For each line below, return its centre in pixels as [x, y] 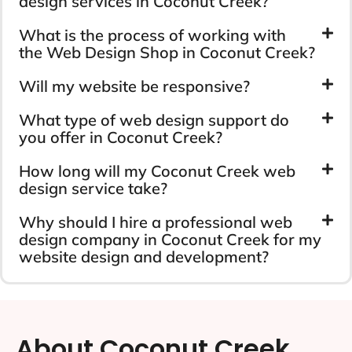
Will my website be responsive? [134, 86]
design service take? [93, 188]
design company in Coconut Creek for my [170, 239]
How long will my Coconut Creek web [157, 170]
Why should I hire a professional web [156, 222]
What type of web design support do [154, 119]
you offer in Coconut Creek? [121, 137]
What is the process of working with [152, 35]
